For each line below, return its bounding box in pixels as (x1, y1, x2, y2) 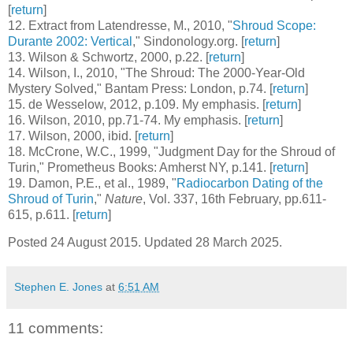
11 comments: (8, 320, 103, 337)
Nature (105, 191, 143, 206)
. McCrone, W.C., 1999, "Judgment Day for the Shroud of (22, 144, 335, 158)
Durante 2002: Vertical (8, 34, 132, 48)
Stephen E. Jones (14, 281, 102, 294)
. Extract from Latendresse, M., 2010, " (22, 18, 232, 32)
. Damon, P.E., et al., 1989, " (22, 176, 176, 190)
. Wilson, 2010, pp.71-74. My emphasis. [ (22, 113, 247, 127)
